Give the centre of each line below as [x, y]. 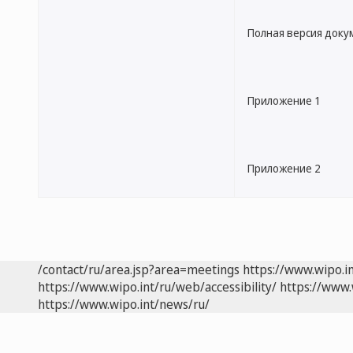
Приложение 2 [284, 168]
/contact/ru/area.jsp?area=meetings [139, 269]
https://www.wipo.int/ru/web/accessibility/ [157, 287]
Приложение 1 [284, 100]
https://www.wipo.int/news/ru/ [124, 304]
